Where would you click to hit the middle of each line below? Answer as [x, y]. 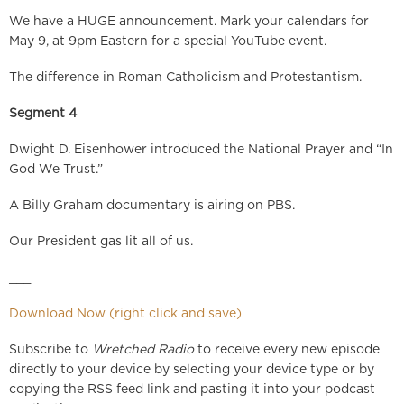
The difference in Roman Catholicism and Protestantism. [185, 78]
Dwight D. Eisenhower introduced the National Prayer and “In [201, 150]
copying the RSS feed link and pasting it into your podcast [192, 390]
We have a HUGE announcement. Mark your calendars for [189, 22]
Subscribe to [50, 350]
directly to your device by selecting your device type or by [192, 370]
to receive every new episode [287, 350]
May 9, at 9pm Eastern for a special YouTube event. [168, 42]
